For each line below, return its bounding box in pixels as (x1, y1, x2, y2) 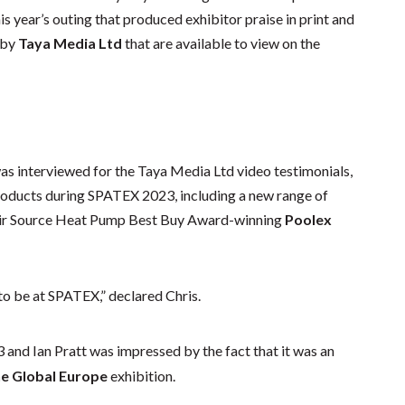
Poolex (285, 211, 333, 229)
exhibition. (108, 366, 176, 384)
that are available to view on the (122, 34, 321, 52)
